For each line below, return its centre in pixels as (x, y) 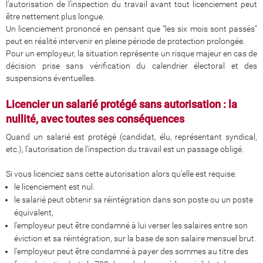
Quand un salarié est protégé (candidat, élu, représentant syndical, (131, 137)
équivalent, (34, 213)
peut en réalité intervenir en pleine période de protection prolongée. (125, 41)
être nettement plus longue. (55, 17)
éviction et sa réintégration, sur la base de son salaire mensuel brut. (135, 239)
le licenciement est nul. (54, 187)
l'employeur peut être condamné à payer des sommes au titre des (131, 252)
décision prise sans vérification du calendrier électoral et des (131, 66)
